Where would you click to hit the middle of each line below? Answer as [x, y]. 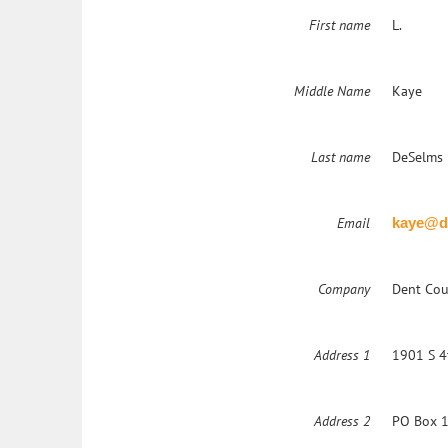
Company [343, 289]
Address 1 [341, 355]
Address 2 [341, 421]
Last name [340, 157]
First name [339, 25]
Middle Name [331, 91]
